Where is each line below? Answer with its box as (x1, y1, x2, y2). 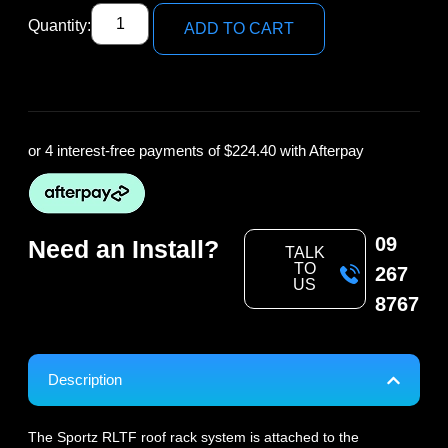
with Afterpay (276, 142, 364, 160)
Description (48, 371, 122, 389)
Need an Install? (28, 235, 219, 264)
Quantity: (28, 17, 91, 35)
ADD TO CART (184, 20, 295, 38)
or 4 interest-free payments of (28, 142, 224, 160)
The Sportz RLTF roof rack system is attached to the (28, 429, 359, 446)
